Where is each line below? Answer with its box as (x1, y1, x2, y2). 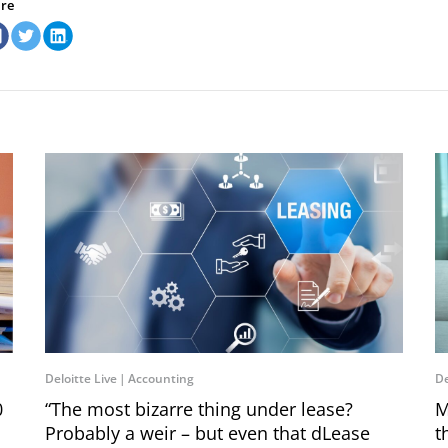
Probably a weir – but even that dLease (45, 421, 371, 445)
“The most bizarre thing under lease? (45, 397, 354, 421)
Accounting (128, 370, 195, 387)
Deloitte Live (45, 370, 118, 387)
